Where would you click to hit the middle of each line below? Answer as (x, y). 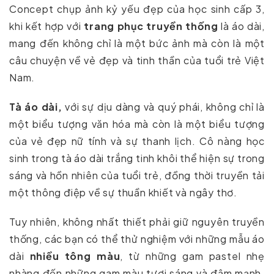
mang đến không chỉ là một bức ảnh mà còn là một (137, 43)
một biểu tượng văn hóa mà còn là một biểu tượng (137, 124)
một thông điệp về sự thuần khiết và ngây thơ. (123, 192)
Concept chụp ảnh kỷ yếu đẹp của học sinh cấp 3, (137, 9)
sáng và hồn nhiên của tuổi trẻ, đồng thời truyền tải (137, 175)
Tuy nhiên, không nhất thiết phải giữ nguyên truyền (137, 221)
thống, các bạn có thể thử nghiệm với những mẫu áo (137, 239)
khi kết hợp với (45, 26)
